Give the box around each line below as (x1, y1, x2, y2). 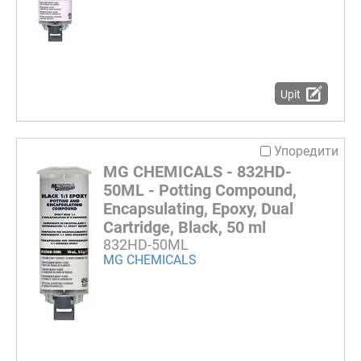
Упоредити (274, 143, 338, 159)
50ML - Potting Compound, (103, 180, 297, 200)
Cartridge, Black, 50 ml (103, 217, 266, 237)
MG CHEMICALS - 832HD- (103, 161, 292, 181)
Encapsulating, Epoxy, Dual (103, 198, 293, 218)
